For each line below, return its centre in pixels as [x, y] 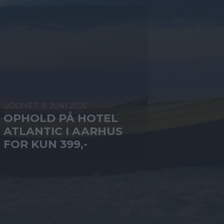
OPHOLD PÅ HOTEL [60, 118]
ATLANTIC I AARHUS [63, 131]
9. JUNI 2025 [64, 106]
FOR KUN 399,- [45, 144]
